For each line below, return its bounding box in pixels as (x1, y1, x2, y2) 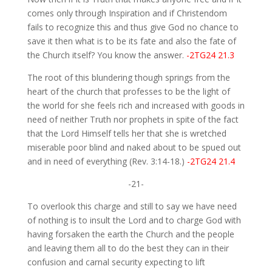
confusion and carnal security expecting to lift (27, 256, 205, 268)
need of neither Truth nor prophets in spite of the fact (27, 114, 239, 126)
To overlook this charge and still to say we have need (27, 200, 237, 212)
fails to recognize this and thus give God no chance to (27, 21, 239, 33)
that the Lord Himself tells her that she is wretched (27, 127, 226, 140)
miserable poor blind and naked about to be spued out (27, 141, 241, 154)
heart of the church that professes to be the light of (27, 86, 230, 98)
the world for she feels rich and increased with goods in (27, 100, 245, 112)
